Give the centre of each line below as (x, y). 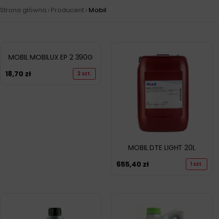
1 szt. (196, 164)
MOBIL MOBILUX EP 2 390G (51, 57)
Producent (67, 10)
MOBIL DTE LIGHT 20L (162, 147)
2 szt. (85, 73)
